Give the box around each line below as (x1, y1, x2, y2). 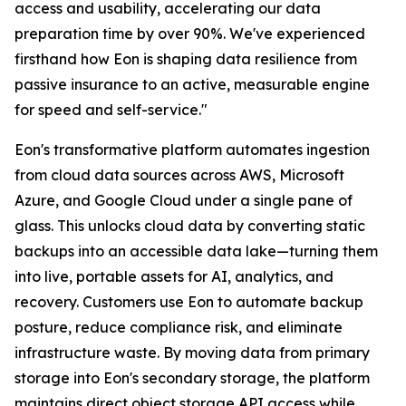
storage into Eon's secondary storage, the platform (14, 369, 370, 387)
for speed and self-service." (14, 101, 208, 119)
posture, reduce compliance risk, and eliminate (14, 318, 343, 336)
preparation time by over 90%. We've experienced (14, 24, 365, 43)
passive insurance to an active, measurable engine (14, 75, 370, 93)
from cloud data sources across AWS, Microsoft (14, 166, 344, 184)
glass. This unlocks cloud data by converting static (14, 217, 365, 235)
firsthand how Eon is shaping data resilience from (14, 50, 357, 68)
